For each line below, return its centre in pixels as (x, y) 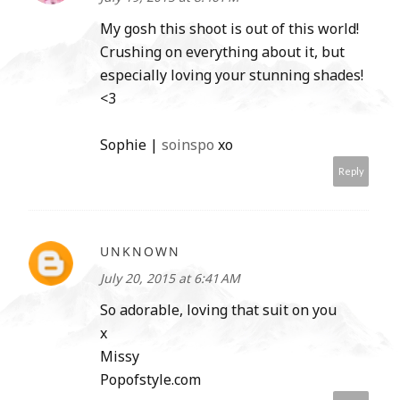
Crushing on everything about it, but (222, 52)
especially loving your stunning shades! (232, 75)
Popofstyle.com (150, 380)
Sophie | (131, 145)
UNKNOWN (140, 252)
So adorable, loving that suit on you (218, 310)
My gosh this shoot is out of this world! (229, 29)
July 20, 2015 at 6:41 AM (170, 279)
